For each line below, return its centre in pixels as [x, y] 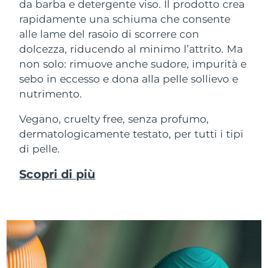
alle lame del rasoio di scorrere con [109, 33]
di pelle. [40, 149]
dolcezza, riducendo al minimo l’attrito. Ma [131, 48]
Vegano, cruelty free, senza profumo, [114, 119]
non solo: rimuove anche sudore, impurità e [133, 63]
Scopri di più [57, 174]
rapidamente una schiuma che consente [125, 19]
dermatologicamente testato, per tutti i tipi [132, 134]
